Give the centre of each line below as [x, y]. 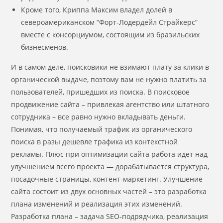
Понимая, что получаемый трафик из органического [102, 129]
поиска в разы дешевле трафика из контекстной [95, 142]
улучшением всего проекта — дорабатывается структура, [110, 167]
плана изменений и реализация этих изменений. [97, 204]
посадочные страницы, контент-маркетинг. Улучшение [107, 179]
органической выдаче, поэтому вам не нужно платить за [109, 79]
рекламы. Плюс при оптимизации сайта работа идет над [110, 154]
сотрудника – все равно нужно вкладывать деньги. [99, 117]
